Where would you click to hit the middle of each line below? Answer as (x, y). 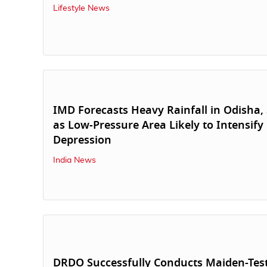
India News (74, 161)
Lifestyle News (81, 8)
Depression (82, 140)
